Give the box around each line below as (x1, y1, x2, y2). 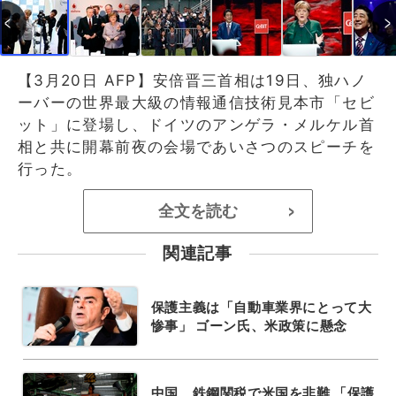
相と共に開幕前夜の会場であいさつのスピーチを (18, 137, 375, 156)
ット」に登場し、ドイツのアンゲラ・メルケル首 (18, 115, 375, 133)
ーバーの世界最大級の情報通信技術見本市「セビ (18, 93, 375, 111)
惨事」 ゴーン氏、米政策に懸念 (150, 316, 347, 334)
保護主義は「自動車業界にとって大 (150, 298, 372, 316)
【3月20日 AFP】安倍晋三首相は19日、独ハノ (18, 71, 367, 89)
